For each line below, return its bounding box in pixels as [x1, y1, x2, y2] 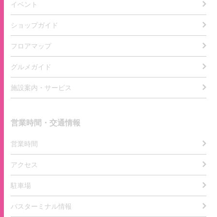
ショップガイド [11, 21, 59, 29]
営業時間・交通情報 [11, 118, 81, 127]
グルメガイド [11, 62, 52, 71]
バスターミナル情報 [11, 202, 72, 210]
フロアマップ [11, 42, 52, 50]
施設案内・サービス [11, 83, 72, 92]
